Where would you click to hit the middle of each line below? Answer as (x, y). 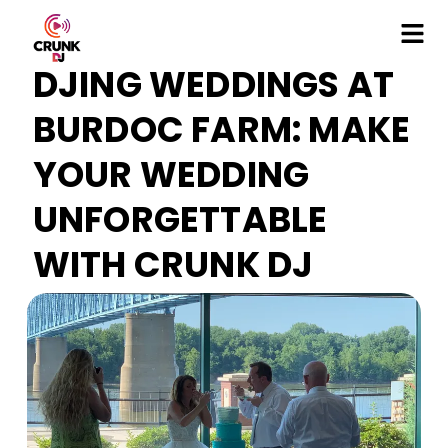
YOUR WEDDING (171, 175)
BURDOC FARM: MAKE (221, 130)
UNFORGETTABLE (180, 220)
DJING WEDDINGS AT (213, 85)
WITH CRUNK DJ (173, 265)
